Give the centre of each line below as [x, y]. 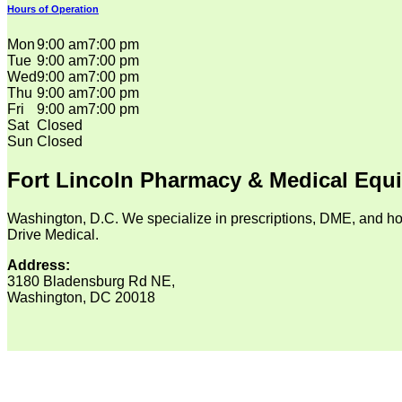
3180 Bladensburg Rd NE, [91, 281]
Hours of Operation [53, 9]
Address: [40, 265]
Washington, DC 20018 [81, 297]
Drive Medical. [53, 234]
